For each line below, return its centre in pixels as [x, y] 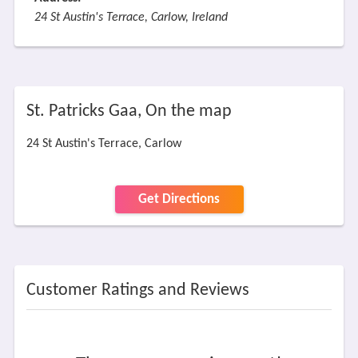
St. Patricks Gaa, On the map [129, 111]
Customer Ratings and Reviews [137, 290]
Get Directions [179, 199]
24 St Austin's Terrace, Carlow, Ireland [131, 18]
